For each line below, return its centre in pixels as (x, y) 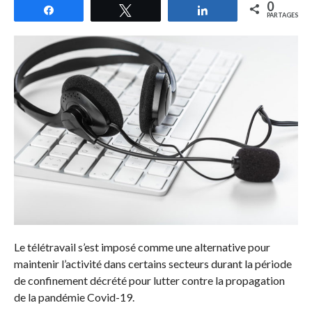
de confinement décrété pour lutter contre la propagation (149, 281)
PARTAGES (283, 15)
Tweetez (160, 10)
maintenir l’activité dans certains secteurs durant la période (153, 264)
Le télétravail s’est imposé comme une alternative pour (142, 247)
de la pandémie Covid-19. (74, 297)
